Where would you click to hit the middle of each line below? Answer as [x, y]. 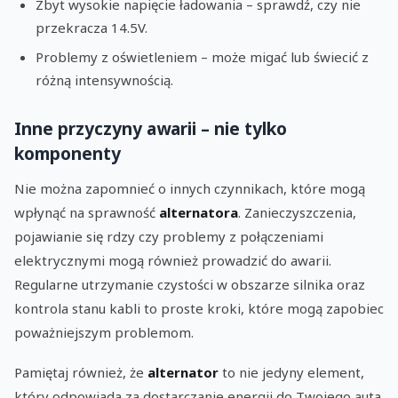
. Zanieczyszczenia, [297, 213]
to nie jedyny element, [291, 372]
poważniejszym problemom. [104, 333]
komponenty [68, 154]
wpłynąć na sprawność [87, 213]
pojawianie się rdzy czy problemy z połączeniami [169, 237]
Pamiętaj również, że [81, 372]
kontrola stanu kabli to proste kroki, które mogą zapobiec [199, 309]
